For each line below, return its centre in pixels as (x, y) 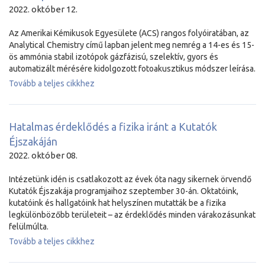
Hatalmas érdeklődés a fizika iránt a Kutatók (113, 127)
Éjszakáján (33, 141)
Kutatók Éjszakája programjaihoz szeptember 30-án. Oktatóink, (124, 191)
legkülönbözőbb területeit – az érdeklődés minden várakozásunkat (132, 215)
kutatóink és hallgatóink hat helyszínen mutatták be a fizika (117, 203)
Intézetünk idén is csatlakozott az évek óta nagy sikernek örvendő (130, 179)
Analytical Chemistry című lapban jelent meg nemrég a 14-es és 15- (132, 45)
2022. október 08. (43, 155)
